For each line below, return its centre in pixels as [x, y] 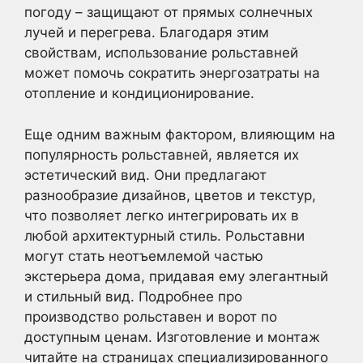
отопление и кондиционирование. [139, 93]
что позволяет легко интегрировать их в [162, 215]
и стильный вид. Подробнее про [133, 296]
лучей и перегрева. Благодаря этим [147, 32]
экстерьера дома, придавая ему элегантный [176, 276]
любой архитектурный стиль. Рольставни [164, 235]
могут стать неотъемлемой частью [144, 256]
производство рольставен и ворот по [151, 316]
